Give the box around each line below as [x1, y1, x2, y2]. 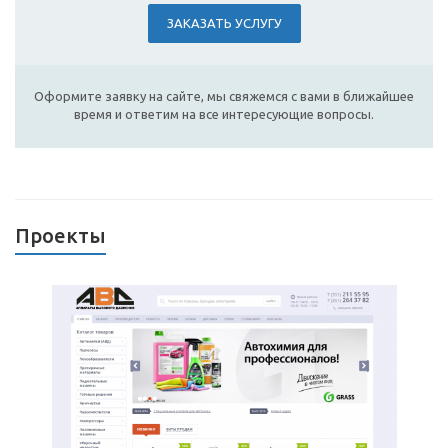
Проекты [15, 224, 106, 248]
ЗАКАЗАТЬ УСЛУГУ [166, 16, 282, 31]
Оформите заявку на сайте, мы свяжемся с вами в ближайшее [34, 89, 414, 104]
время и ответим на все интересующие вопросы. [74, 107, 374, 122]
